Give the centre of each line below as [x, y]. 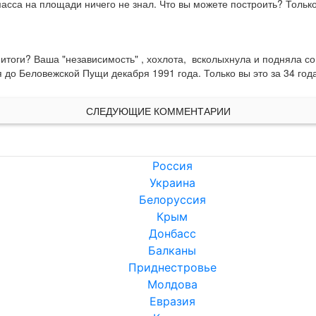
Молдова [172, 285]
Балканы [172, 251]
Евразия [172, 302]
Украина [172, 183]
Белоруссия [172, 200]
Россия [172, 166]
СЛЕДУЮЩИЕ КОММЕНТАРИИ [158, 111]
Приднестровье [172, 268]
